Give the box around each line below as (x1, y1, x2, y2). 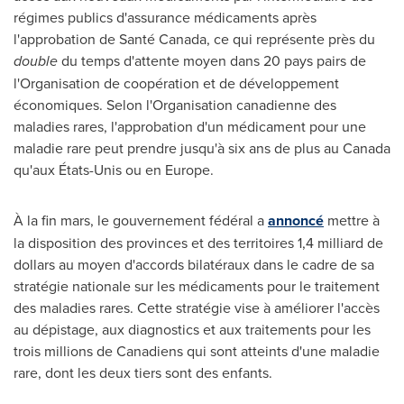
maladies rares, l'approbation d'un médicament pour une (14, 116, 366, 136)
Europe (165, 160, 210, 179)
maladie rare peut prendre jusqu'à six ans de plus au (14, 138, 343, 158)
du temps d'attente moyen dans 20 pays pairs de (58, 50, 366, 70)
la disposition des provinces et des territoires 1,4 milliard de (14, 233, 383, 252)
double (14, 50, 58, 71)
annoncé (268, 210, 324, 231)
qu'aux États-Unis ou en (14, 160, 165, 179)
